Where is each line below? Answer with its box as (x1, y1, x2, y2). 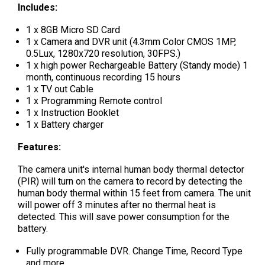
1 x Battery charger (25, 118, 104, 130)
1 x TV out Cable (25, 83, 96, 95)
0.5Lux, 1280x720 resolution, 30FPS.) (25, 47, 180, 59)
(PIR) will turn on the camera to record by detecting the (18, 175, 243, 187)
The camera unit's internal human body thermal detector (18, 163, 244, 175)
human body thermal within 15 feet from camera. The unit (18, 187, 251, 199)
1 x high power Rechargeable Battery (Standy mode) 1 (25, 59, 248, 71)
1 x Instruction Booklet (25, 106, 121, 118)
